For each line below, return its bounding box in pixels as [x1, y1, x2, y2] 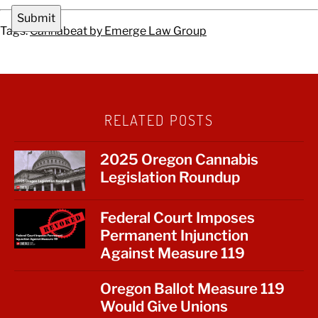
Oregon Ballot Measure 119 [99, 279, 285, 297]
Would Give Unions [99, 297, 228, 315]
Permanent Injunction [99, 226, 248, 244]
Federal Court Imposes [99, 208, 255, 226]
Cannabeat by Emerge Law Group [30, 24, 207, 38]
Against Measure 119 [99, 243, 245, 262]
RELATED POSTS [104, 111, 214, 130]
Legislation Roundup [99, 168, 240, 187]
